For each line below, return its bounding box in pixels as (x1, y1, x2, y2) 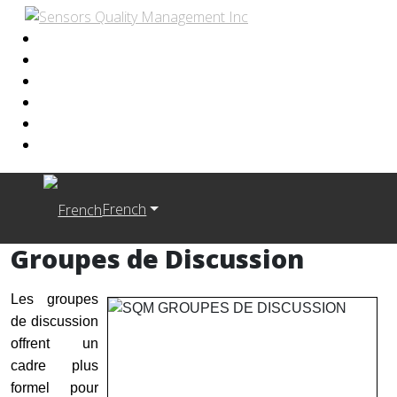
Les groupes (11, 291, 98, 307)
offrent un (11, 335, 98, 351)
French (102, 198, 147, 219)
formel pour (11, 379, 98, 395)
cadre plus (11, 357, 98, 373)
